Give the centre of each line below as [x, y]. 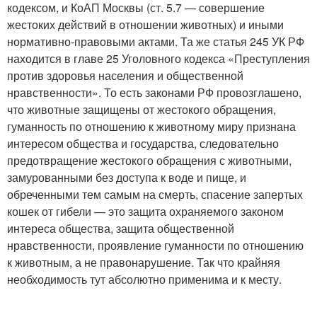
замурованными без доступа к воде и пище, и [127, 177]
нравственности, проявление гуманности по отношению [155, 245]
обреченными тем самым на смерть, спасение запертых [155, 194]
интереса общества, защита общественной [121, 228]
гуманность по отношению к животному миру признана [151, 126]
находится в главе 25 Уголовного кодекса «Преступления [158, 58]
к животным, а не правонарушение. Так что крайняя [144, 262]
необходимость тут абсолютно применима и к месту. [144, 279]
